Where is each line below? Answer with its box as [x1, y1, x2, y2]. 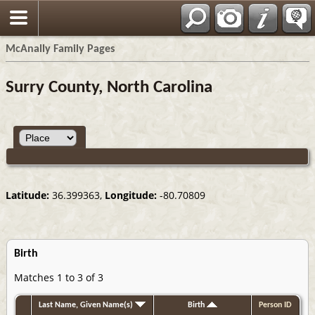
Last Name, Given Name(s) [39, 300, 135, 309]
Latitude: [6, 188, 49, 202]
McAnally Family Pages [6, 44, 115, 55]
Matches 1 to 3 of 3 [14, 270, 103, 284]
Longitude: [105, 188, 157, 202]
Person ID [259, 300, 292, 309]
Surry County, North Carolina [6, 79, 212, 96]
